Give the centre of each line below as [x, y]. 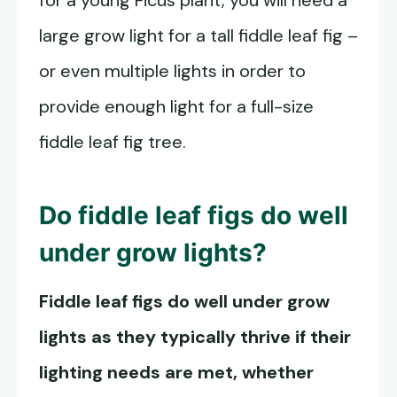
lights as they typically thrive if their [195, 337]
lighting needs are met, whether [176, 373]
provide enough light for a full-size [176, 107]
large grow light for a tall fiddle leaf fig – [198, 36]
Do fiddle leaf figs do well [194, 216]
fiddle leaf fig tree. [113, 142]
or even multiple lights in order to [172, 71]
